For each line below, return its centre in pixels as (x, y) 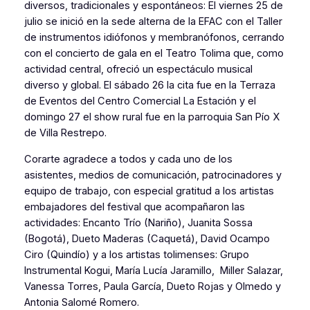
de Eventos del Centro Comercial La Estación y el (140, 101)
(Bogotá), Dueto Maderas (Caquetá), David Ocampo (147, 238)
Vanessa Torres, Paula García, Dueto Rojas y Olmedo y (152, 286)
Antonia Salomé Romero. (84, 302)
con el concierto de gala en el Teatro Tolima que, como (154, 54)
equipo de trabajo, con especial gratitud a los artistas (149, 191)
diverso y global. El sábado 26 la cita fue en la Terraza (149, 85)
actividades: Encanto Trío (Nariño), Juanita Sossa (138, 222)
